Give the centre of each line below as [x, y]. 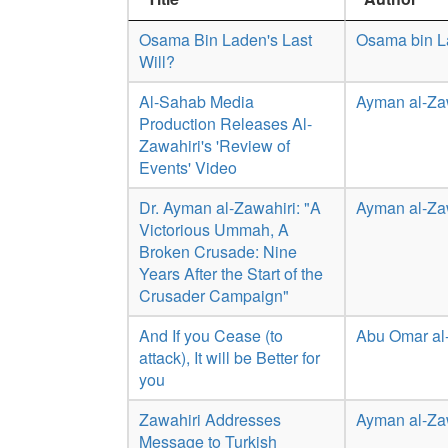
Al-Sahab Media [196, 101]
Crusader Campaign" [214, 295]
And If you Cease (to [211, 335]
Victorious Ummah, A [214, 229]
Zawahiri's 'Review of [214, 145]
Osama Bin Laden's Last [225, 39]
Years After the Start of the [231, 273]
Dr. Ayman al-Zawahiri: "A [230, 207]
